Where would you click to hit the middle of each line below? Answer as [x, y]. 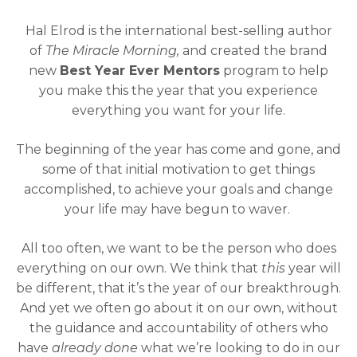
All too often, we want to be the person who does [178, 248]
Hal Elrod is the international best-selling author [178, 30]
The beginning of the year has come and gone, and [178, 149]
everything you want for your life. [178, 110]
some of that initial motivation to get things [178, 169]
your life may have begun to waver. [178, 209]
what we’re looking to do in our [239, 347]
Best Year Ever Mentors [140, 70]
